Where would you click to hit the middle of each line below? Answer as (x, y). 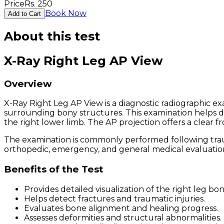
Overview (28, 83)
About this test (52, 36)
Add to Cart (24, 13)
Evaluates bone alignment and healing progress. (121, 208)
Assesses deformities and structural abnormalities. (123, 217)
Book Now (66, 13)
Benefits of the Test (54, 169)
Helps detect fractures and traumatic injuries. (114, 198)
